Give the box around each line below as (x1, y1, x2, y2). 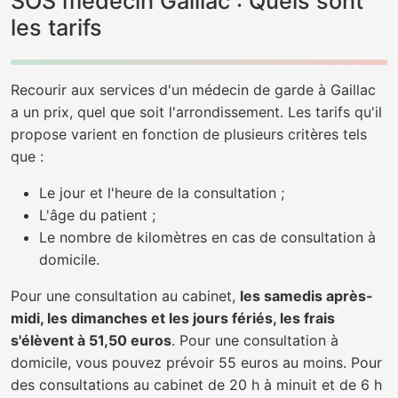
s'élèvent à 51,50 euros (11, 331, 171, 349)
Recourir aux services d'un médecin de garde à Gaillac (11, 81, 376, 99)
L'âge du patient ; (39, 206, 155, 224)
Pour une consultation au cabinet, (11, 287, 240, 305)
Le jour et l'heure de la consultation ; (39, 184, 284, 202)
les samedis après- (240, 287, 373, 305)
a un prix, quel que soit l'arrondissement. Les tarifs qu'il (11, 103, 382, 121)
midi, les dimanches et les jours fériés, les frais (11, 309, 335, 327)
